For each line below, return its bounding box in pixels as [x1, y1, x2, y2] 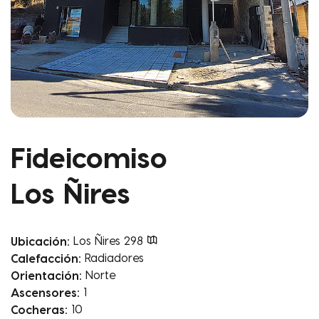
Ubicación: [11, 234, 70, 249]
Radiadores [84, 251, 144, 265]
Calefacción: [11, 251, 81, 266]
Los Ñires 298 [73, 234, 147, 248]
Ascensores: [11, 285, 80, 300]
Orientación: [11, 268, 82, 283]
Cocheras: [11, 302, 68, 317]
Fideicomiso [11, 140, 167, 175]
